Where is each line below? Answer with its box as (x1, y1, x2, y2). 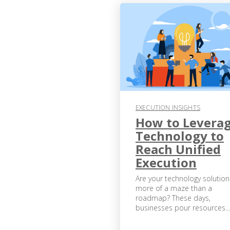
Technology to (136, 127, 224, 144)
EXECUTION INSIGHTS (136, 103, 200, 112)
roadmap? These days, (136, 193, 210, 203)
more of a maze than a (136, 183, 212, 193)
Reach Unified (136, 140, 221, 158)
